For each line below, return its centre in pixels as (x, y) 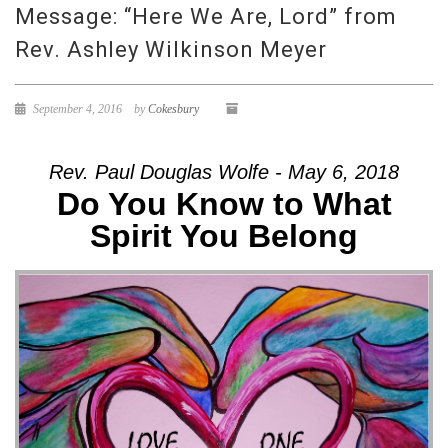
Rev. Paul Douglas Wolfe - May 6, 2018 (224, 172)
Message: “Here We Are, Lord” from (206, 16)
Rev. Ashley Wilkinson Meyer (171, 49)
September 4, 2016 (76, 109)
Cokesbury (173, 109)
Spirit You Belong (224, 236)
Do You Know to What (224, 204)
